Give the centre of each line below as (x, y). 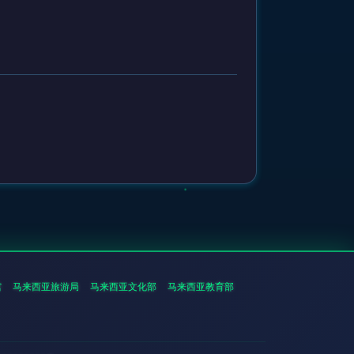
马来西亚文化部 (123, 286)
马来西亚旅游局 (45, 286)
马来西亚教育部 (200, 286)
